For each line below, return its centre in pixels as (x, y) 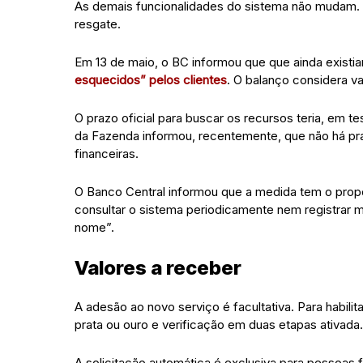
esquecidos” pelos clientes (151, 80)
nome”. (94, 227)
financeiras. (107, 154)
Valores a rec (136, 268)
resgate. (98, 24)
